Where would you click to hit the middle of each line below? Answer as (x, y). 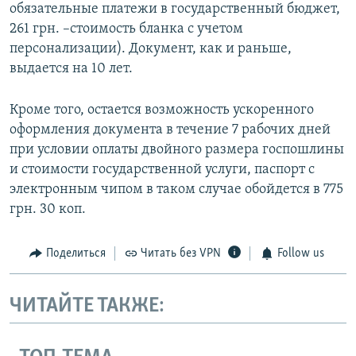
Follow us (300, 254)
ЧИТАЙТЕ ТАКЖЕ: (87, 306)
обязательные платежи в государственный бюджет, (175, 10)
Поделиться (75, 254)
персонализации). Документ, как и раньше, (151, 49)
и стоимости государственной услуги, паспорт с (162, 170)
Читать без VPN (181, 254)
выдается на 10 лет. (71, 69)
